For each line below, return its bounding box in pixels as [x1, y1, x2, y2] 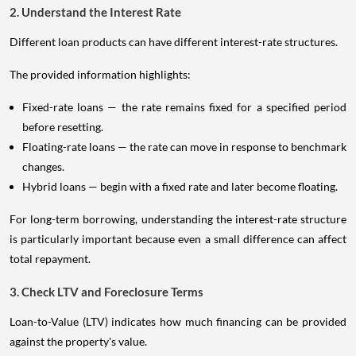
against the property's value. [10, 335, 147, 349]
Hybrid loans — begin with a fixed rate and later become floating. [22, 180, 338, 194]
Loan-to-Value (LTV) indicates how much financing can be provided [10, 315, 346, 329]
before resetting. [22, 120, 103, 134]
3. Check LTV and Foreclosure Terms [10, 284, 203, 300]
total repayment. [10, 252, 91, 266]
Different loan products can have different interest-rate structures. [10, 35, 338, 49]
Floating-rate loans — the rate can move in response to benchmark [22, 140, 346, 154]
